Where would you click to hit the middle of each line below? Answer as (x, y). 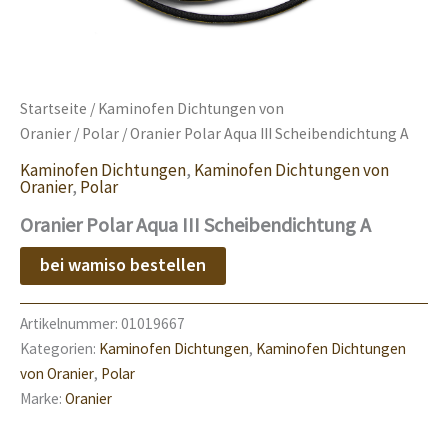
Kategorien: (59, 349)
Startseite (53, 108)
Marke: (42, 399)
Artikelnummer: (70, 324)
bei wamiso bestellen (123, 265)
